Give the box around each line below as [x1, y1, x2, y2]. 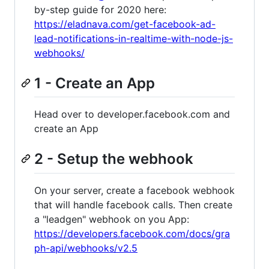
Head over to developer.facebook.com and [34, 108, 230, 121]
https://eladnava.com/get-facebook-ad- [34, 18, 216, 31]
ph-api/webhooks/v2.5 [34, 241, 138, 254]
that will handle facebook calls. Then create [34, 198, 232, 211]
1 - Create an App [34, 74, 155, 92]
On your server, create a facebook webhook [34, 184, 235, 196]
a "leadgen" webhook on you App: [34, 213, 189, 225]
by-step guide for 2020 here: [34, 4, 166, 16]
